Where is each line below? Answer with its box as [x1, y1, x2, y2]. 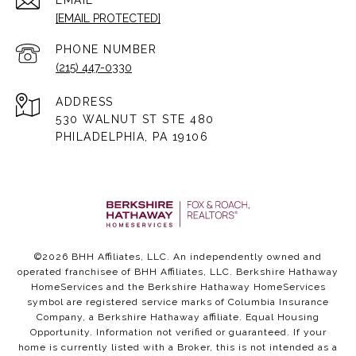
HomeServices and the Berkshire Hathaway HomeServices [30, 281, 326, 293]
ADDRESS [56, 95, 114, 109]
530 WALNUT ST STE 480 [56, 113, 215, 126]
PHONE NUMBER [56, 43, 157, 56]
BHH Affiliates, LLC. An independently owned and [68, 251, 322, 263]
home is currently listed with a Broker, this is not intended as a [18, 342, 338, 354]
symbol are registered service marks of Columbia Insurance [27, 296, 329, 308]
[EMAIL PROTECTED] [56, 12, 161, 25]
